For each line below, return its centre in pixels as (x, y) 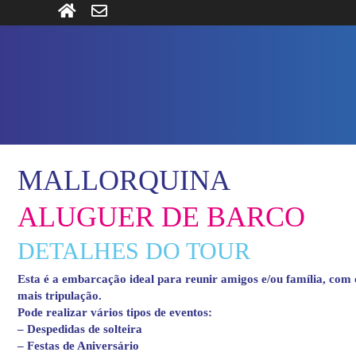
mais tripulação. (60, 295)
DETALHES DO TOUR (134, 250)
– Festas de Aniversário (78, 345)
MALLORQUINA (124, 180)
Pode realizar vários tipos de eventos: (115, 312)
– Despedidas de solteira (80, 329)
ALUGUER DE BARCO (161, 217)
